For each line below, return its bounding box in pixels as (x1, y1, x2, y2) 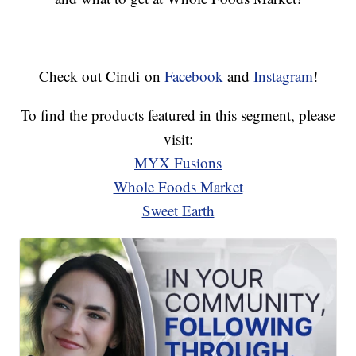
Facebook (164, 66, 227, 87)
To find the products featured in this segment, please (21, 105, 335, 126)
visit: (163, 129, 193, 149)
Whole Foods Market (113, 176, 243, 197)
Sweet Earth (141, 200, 215, 221)
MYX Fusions (134, 153, 222, 173)
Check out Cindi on (38, 66, 164, 87)
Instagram (253, 66, 313, 87)
